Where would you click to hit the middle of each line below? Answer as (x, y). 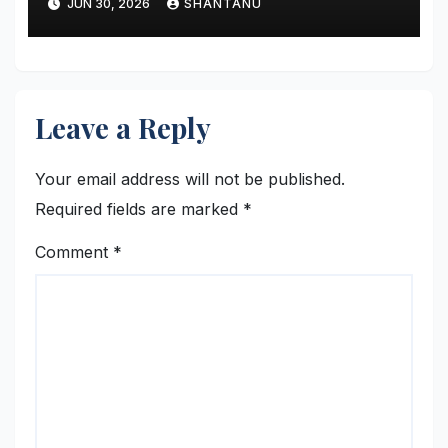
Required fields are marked (139, 209)
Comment (74, 252)
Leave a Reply (123, 128)
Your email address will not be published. (190, 179)
